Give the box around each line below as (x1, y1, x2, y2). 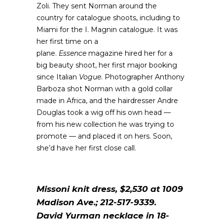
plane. (37, 49, 59, 58)
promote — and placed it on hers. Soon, (37, 132, 172, 141)
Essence (59, 49, 86, 58)
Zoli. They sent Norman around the (37, 1, 157, 10)
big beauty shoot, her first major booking (37, 61, 177, 70)
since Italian (37, 73, 79, 81)
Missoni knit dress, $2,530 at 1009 (37, 184, 183, 194)
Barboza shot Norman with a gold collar (37, 84, 173, 93)
